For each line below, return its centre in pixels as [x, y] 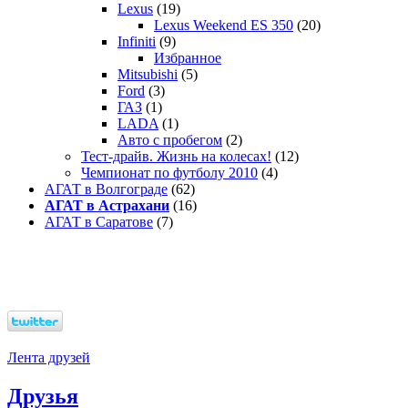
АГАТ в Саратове [99, 222]
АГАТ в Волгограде [106, 189]
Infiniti [137, 42]
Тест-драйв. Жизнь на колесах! [176, 157]
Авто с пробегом [170, 140]
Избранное [188, 58]
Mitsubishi [148, 75]
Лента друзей [49, 358]
